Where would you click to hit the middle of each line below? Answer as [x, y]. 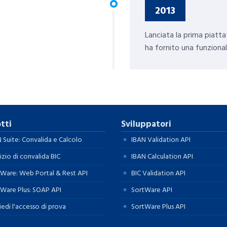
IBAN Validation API [161, 139]
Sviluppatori [146, 124]
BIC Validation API [158, 173]
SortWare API [152, 190]
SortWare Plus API [158, 206]
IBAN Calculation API [162, 156]
